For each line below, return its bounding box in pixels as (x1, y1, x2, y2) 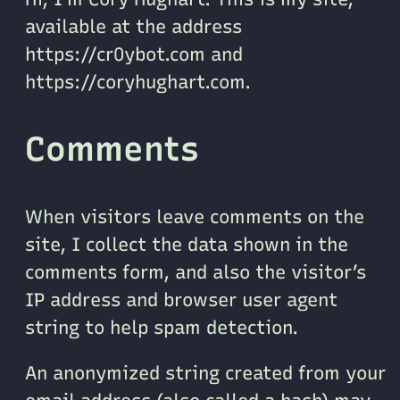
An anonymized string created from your (25, 362, 386, 385)
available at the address (25, 15, 242, 38)
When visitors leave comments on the (25, 204, 364, 228)
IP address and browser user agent (25, 287, 337, 311)
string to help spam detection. (25, 315, 298, 338)
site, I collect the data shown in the (25, 232, 348, 255)
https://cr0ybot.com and (25, 43, 243, 66)
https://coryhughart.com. (25, 71, 251, 94)
